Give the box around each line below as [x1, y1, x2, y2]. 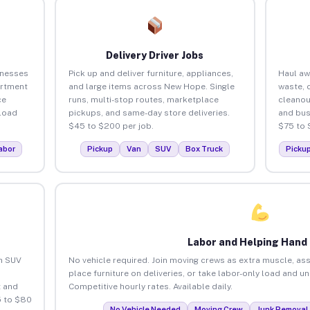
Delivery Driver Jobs [106, 49, 204, 61]
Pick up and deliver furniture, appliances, [68, 68, 233, 78]
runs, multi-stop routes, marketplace [68, 94, 219, 104]
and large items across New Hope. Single [68, 81, 235, 91]
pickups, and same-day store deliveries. [68, 107, 230, 118]
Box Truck [185, 144, 223, 153]
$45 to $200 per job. [68, 120, 154, 131]
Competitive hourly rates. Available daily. [68, 281, 232, 291]
